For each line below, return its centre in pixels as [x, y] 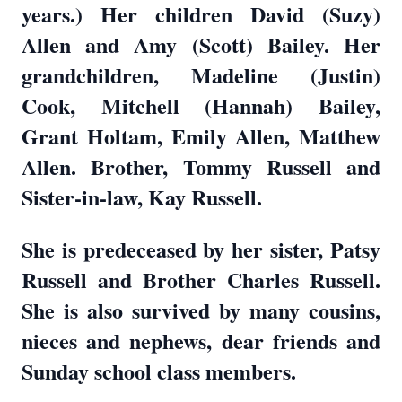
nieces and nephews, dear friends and [201, 341]
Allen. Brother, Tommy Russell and [201, 166]
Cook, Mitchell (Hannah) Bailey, [201, 105]
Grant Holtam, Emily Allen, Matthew [201, 136]
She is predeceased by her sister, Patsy [201, 249]
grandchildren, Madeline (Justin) [201, 75]
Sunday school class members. [159, 371]
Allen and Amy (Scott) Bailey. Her [201, 44]
